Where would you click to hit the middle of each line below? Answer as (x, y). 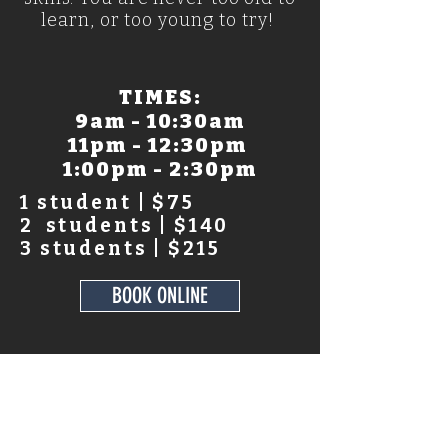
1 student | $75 (110, 202)
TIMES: (160, 96)
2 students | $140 (125, 225)
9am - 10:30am (160, 120)
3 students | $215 (120, 248)
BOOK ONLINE (160, 295)
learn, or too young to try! (160, 19)
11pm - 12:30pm (160, 144)
